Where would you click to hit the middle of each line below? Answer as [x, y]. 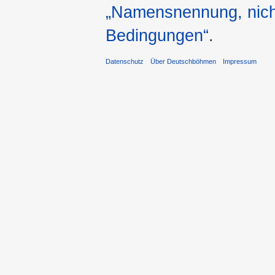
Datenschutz [125, 61]
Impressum [240, 61]
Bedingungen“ [157, 36]
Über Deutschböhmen [184, 61]
